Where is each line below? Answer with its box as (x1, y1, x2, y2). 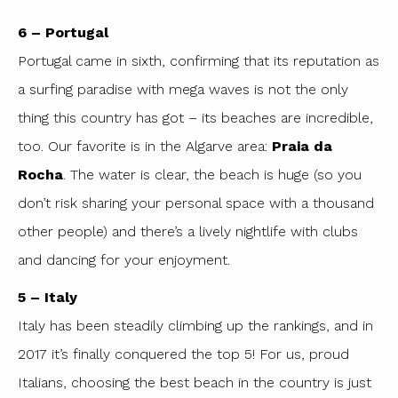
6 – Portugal (18, 24, 108, 42)
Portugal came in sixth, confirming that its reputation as (18, 52, 379, 70)
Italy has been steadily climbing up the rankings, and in (18, 317, 373, 335)
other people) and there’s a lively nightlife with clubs (18, 223, 358, 241)
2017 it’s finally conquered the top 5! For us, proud (18, 346, 349, 363)
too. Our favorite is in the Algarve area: (18, 138, 272, 155)
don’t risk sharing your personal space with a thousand (18, 195, 374, 212)
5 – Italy (18, 289, 77, 306)
